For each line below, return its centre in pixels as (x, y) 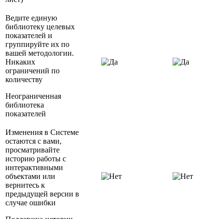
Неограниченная (33, 96)
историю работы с (36, 159)
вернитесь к (25, 185)
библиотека (25, 105)
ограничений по (33, 71)
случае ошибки (31, 203)
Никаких (20, 62)
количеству (24, 80)
